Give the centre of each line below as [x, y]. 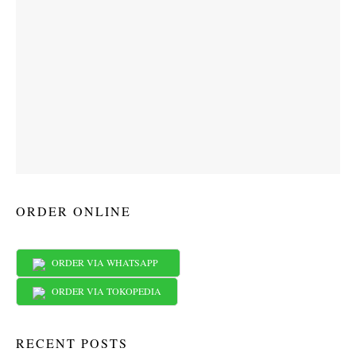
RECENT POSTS [72, 343]
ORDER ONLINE [74, 211]
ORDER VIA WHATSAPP [104, 263]
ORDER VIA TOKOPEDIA [103, 291]
